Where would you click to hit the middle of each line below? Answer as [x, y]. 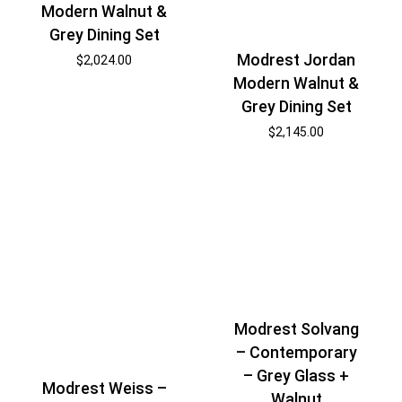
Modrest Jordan [297, 59]
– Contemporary [296, 352]
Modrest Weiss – [104, 388]
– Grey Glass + [297, 375]
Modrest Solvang [296, 328]
